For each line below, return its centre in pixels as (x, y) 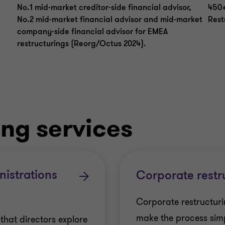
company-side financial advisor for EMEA (92, 32)
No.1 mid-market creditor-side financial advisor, (104, 8)
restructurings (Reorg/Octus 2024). (82, 44)
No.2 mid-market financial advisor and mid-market (110, 20)
